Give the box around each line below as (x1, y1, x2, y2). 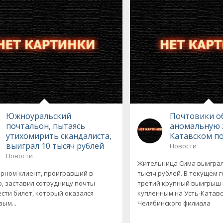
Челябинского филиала (137, 198, 211, 208)
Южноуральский (5, 110, 71, 121)
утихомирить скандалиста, (5, 130, 111, 141)
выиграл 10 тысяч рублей (5, 140, 104, 151)
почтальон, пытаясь (5, 120, 85, 131)
